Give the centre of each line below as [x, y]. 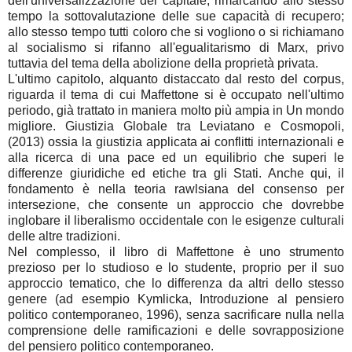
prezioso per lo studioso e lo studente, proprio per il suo [176, 268]
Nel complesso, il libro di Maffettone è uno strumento [176, 252]
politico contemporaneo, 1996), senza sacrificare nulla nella [176, 315]
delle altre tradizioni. [66, 236]
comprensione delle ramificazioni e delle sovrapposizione [176, 331]
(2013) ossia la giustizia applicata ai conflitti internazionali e [176, 142]
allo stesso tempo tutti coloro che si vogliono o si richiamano [176, 32]
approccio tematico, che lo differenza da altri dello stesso [176, 284]
